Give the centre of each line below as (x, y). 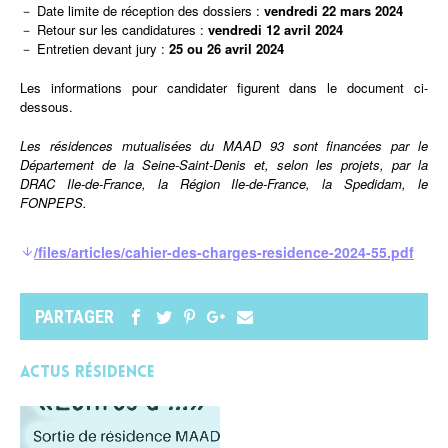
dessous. (46, 106)
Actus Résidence (87, 373)
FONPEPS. (53, 202)
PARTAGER (74, 316)
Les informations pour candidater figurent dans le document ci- (224, 87)
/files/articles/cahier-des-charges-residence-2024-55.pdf (224, 252)
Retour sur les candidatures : (120, 29)
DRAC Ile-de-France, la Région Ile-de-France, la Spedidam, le (224, 183)
